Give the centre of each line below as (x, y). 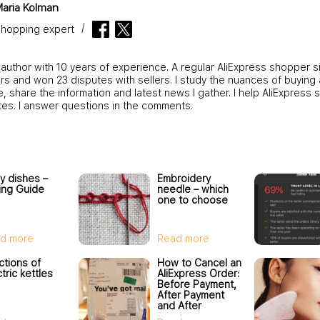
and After (179, 305)
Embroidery (184, 178)
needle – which (193, 189)
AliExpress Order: (198, 273)
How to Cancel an (199, 262)
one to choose (192, 200)
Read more (183, 238)
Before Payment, (197, 284)
